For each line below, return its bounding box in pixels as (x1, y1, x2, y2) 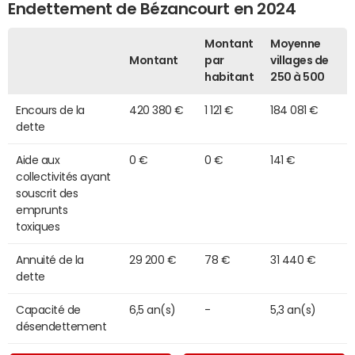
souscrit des (16, 187, 78, 199)
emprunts (16, 204, 68, 216)
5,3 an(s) (270, 303, 316, 315)
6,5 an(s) (129, 303, 176, 315)
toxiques (16, 220, 60, 232)
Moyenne (270, 37, 321, 49)
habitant (204, 71, 254, 82)
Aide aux (16, 154, 60, 166)
